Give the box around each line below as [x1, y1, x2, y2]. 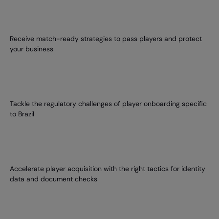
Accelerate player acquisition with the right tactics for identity [10, 164, 206, 173]
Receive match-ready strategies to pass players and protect [10, 34, 202, 43]
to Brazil [10, 109, 35, 118]
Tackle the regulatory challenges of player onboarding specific [10, 99, 207, 108]
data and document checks [10, 175, 98, 183]
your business [10, 44, 54, 53]
